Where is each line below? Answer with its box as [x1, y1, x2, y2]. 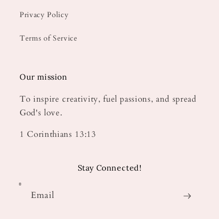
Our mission [20, 71, 67, 82]
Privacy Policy [20, 9, 69, 20]
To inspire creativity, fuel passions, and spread [20, 93, 197, 105]
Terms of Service [20, 33, 78, 44]
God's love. [20, 107, 63, 118]
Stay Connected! [77, 163, 142, 173]
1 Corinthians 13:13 [20, 129, 96, 140]
